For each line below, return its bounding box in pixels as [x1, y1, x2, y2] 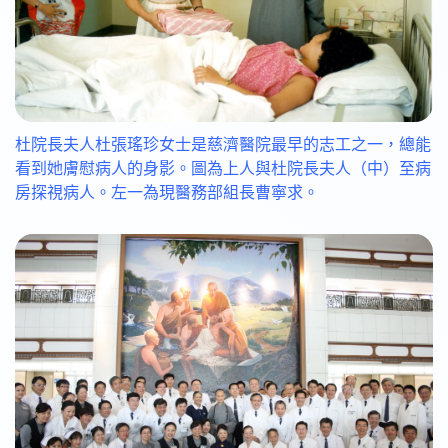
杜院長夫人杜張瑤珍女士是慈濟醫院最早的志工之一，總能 [15, 133, 431, 156]
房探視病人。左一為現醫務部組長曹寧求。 [15, 181, 319, 204]
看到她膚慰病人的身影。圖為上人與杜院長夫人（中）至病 [15, 157, 431, 180]
